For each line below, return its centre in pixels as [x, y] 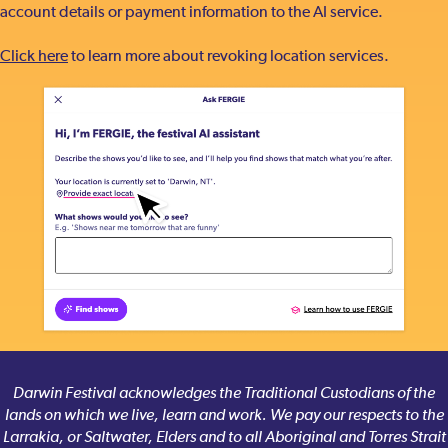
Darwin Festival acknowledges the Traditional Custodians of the [224, 393]
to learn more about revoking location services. [228, 56]
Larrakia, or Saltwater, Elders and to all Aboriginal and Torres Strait [224, 437]
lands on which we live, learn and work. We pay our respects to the [224, 415]
